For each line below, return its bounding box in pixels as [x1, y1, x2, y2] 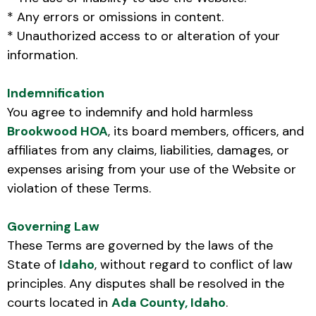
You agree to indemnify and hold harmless [7, 103, 253, 121]
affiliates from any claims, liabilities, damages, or [7, 141, 289, 159]
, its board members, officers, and [108, 122, 304, 140]
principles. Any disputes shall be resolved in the [7, 274, 284, 292]
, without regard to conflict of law [95, 255, 293, 273]
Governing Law [7, 217, 99, 235]
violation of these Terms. [7, 179, 151, 197]
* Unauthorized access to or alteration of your [7, 27, 280, 44]
